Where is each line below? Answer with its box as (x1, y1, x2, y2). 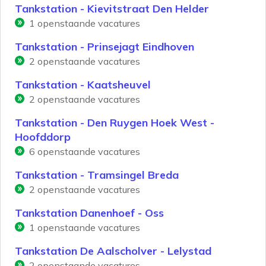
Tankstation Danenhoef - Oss (15, 206, 164, 220)
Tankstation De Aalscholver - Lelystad (15, 244, 211, 258)
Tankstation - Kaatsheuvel (15, 78, 151, 92)
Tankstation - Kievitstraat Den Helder (15, 2, 209, 16)
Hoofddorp (15, 130, 71, 144)
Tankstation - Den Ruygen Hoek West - (15, 116, 214, 130)
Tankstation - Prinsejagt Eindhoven (15, 40, 194, 54)
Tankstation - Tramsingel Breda (15, 168, 179, 182)
